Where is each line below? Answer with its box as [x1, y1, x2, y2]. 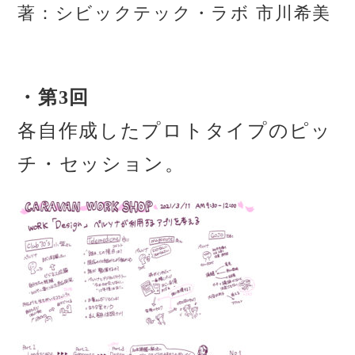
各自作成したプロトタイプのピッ [17, 120, 332, 141]
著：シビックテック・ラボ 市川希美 [17, 3, 331, 23]
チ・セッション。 [17, 153, 185, 174]
